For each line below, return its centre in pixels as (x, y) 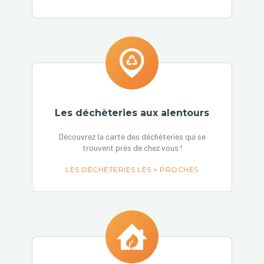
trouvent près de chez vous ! (132, 148)
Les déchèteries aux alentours (132, 113)
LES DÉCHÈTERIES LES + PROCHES (132, 169)
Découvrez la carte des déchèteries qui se (132, 136)
